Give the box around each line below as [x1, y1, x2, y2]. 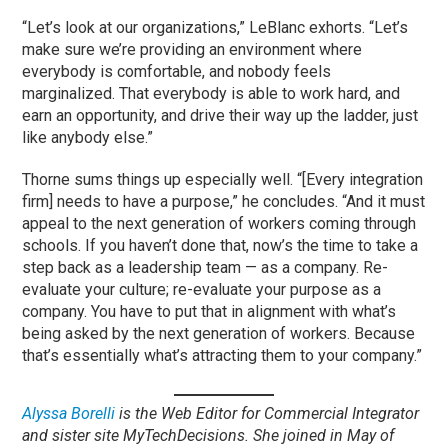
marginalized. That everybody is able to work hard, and [22, 83, 401, 103]
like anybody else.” [22, 127, 158, 147]
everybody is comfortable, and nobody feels [22, 61, 332, 81]
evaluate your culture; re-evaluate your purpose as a [22, 279, 382, 299]
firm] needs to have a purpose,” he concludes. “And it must [22, 191, 426, 211]
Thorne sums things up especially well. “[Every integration [22, 169, 424, 189]
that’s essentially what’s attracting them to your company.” [22, 345, 423, 365]
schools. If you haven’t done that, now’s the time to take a [22, 235, 419, 255]
